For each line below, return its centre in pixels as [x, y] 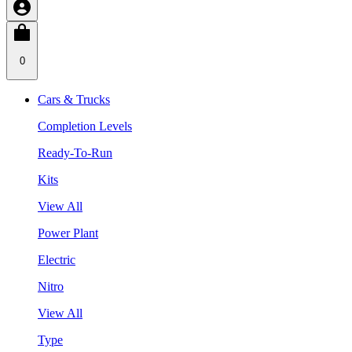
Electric [57, 259]
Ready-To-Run [75, 152]
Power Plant [68, 233]
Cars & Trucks [74, 99]
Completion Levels [85, 126]
